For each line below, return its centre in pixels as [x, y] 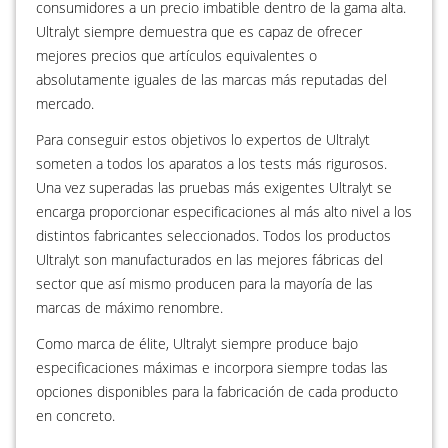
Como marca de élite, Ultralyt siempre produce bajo [197, 343]
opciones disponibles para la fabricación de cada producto [217, 391]
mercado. [65, 103]
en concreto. [75, 415]
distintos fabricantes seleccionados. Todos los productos [213, 235]
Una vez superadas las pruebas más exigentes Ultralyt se [214, 187]
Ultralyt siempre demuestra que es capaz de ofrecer [199, 31]
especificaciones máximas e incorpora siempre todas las [212, 367]
